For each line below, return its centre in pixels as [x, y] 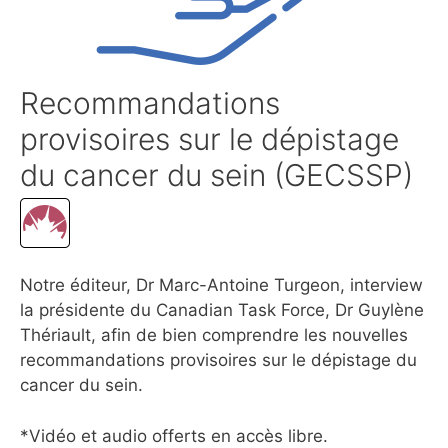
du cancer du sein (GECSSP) [216, 175]
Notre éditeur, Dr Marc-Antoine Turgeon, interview [221, 285]
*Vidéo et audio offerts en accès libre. [174, 435]
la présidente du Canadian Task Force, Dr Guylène [222, 310]
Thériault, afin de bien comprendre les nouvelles [214, 335]
